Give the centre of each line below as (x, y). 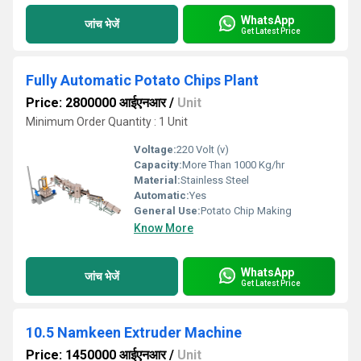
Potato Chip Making (246, 211)
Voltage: (155, 149)
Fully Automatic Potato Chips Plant (142, 80)
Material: (157, 180)
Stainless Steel (215, 180)
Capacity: (158, 165)
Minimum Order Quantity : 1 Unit (107, 122)
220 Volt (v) (203, 149)
